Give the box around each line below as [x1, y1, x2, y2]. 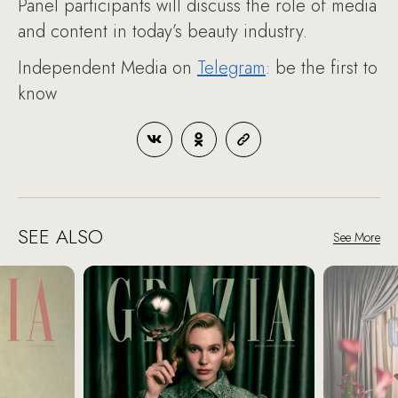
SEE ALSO [18, 222, 103, 251]
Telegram [197, 55, 266, 82]
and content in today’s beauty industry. [18, 19, 313, 45]
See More [333, 228, 380, 247]
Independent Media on [18, 55, 197, 82]
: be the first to [266, 55, 378, 82]
